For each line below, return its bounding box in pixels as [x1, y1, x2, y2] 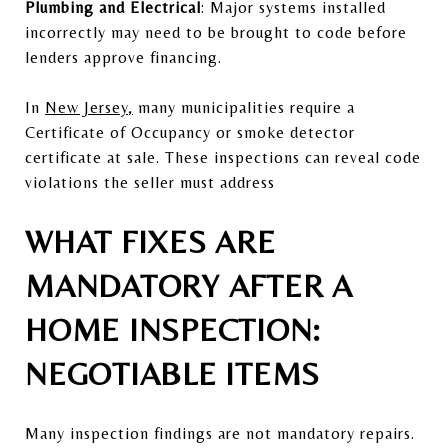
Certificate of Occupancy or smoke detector [25, 122, 355, 142]
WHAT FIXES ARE [25, 222, 276, 260]
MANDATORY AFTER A [25, 266, 353, 304]
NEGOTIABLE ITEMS [25, 354, 320, 392]
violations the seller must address [25, 172, 275, 192]
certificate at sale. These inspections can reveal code [25, 147, 421, 167]
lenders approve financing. [25, 47, 222, 67]
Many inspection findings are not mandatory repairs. [25, 423, 415, 443]
